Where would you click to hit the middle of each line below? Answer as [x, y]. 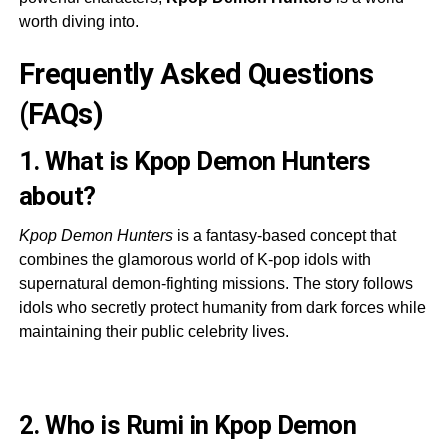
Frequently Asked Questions [196, 73]
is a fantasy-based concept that [284, 235]
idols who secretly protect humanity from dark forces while [222, 307]
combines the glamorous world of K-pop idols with [194, 259]
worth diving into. [78, 21]
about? [57, 195]
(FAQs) [61, 113]
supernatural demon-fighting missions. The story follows [215, 283]
